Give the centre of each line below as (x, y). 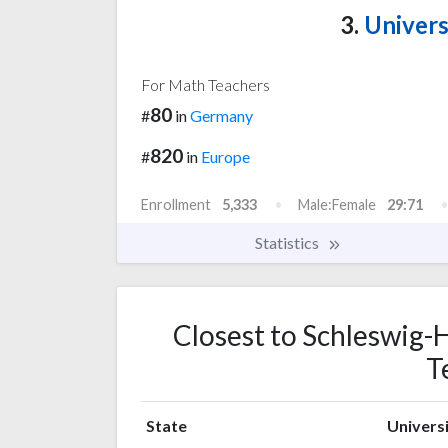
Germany (221, 115)
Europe (225, 156)
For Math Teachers (205, 84)
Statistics (288, 242)
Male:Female (337, 204)
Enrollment (176, 204)
